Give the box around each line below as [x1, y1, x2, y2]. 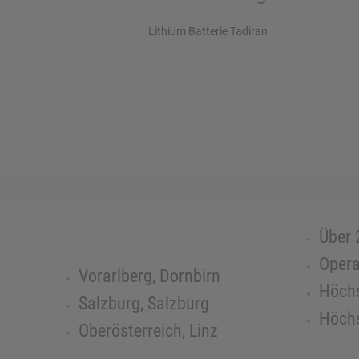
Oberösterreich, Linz [78, 320, 218, 341]
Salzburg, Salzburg [78, 292, 209, 313]
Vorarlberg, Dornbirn [78, 265, 220, 286]
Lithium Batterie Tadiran [147, 25, 268, 38]
